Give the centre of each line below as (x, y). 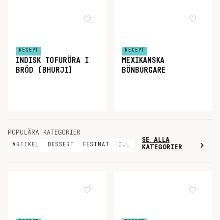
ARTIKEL (26, 144)
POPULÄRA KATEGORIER (44, 133)
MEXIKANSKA (143, 61)
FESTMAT (96, 144)
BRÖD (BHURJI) (44, 70)
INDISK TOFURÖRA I (52, 61)
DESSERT (61, 144)
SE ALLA (156, 140)
